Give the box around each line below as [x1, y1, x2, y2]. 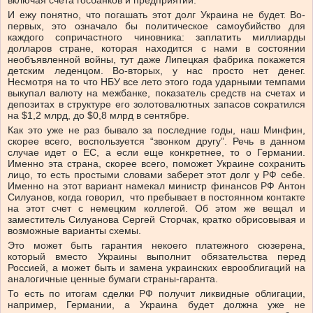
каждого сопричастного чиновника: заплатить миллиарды [8, 31, 305, 43]
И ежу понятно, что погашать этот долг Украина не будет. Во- [8, 9, 305, 21]
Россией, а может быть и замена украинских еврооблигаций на [8, 262, 305, 274]
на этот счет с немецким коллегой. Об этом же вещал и [8, 203, 305, 214]
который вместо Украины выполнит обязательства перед [8, 251, 305, 263]
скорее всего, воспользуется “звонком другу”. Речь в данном [8, 136, 305, 147]
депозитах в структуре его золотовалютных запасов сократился [8, 99, 305, 110]
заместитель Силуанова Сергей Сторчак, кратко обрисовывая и [8, 214, 305, 226]
